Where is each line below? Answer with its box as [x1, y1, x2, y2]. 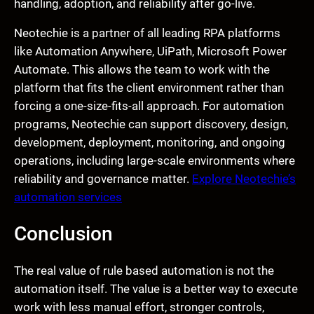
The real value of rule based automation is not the [14, 264, 274, 278]
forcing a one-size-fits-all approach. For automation [14, 99, 284, 114]
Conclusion [14, 222, 113, 246]
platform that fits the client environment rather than [14, 81, 284, 95]
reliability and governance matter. [14, 172, 192, 186]
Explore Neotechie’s [192, 172, 296, 186]
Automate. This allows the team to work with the [14, 62, 270, 77]
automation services [14, 190, 122, 205]
